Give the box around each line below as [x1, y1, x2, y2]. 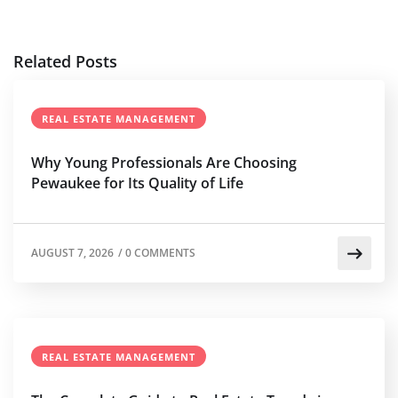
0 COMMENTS [125, 244, 195, 260]
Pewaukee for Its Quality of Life [31, 173, 243, 194]
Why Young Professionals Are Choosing [31, 153, 297, 173]
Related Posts [13, 51, 117, 73]
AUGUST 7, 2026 [31, 244, 114, 260]
